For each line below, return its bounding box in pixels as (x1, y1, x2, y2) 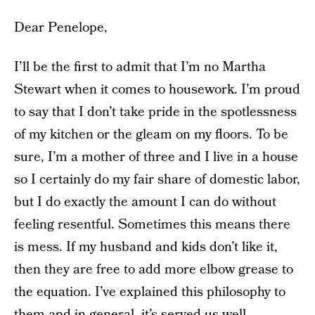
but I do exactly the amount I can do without (14, 193, 276, 212)
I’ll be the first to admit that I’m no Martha (14, 58, 266, 77)
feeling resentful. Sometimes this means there (14, 215, 290, 234)
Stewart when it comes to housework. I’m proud (14, 80, 300, 99)
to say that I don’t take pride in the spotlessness (14, 103, 297, 122)
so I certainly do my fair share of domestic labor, (14, 170, 300, 189)
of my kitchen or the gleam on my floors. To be (14, 125, 288, 144)
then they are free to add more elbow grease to (14, 260, 293, 279)
